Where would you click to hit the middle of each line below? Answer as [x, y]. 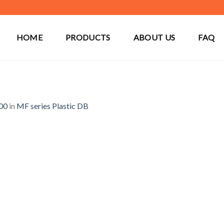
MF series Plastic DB [52, 105]
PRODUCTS [88, 37]
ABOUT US [154, 37]
